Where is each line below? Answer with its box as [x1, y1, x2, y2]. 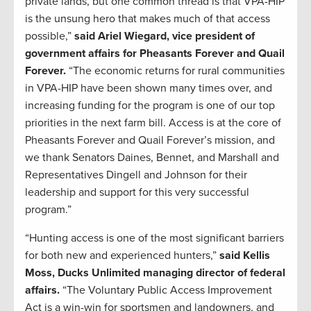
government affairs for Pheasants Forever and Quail [25, 46, 285, 60]
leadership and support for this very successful [25, 185, 249, 199]
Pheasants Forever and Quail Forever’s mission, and [25, 133, 275, 147]
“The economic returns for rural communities [69, 63, 285, 78]
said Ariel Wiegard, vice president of [74, 28, 255, 43]
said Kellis [219, 248, 270, 262]
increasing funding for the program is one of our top [25, 98, 275, 112]
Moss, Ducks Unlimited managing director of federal [25, 265, 285, 280]
